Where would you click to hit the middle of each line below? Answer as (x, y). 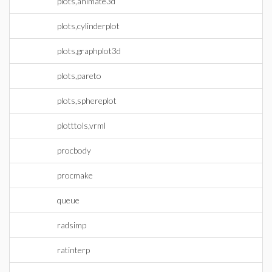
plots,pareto (79, 76)
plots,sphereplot (87, 100)
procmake (75, 175)
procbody (74, 150)
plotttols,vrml (81, 125)
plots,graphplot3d (89, 51)
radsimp (72, 225)
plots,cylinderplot (88, 26)
